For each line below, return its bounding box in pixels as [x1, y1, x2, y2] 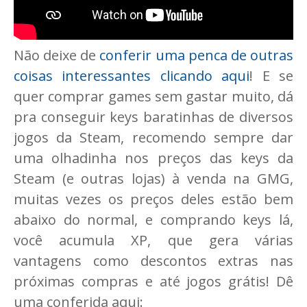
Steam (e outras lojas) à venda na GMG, [14, 169, 293, 188]
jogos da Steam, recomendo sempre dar [14, 127, 293, 147]
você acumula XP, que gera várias [14, 230, 293, 249]
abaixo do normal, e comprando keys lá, [14, 210, 293, 229]
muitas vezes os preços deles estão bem [14, 189, 293, 208]
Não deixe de [14, 45, 100, 64]
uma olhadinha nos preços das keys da [14, 148, 293, 167]
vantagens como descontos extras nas [14, 251, 293, 270]
